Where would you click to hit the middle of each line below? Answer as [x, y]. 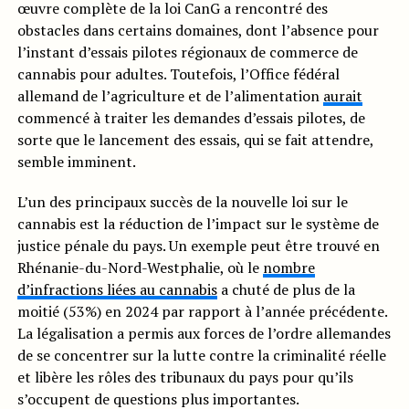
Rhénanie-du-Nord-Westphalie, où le [140, 268]
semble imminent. [76, 162]
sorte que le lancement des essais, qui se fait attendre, [195, 140]
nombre [288, 268]
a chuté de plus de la [286, 290]
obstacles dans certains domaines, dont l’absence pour [198, 31]
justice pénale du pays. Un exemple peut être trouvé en [198, 246]
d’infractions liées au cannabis [117, 290]
